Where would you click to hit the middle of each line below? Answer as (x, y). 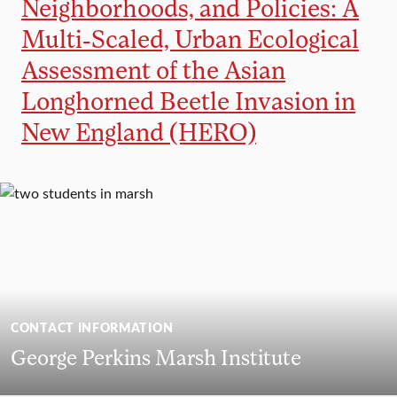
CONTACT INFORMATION (92, 327)
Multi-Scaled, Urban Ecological (190, 39)
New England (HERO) (139, 132)
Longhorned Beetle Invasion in (188, 101)
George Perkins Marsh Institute (156, 357)
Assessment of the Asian (153, 70)
